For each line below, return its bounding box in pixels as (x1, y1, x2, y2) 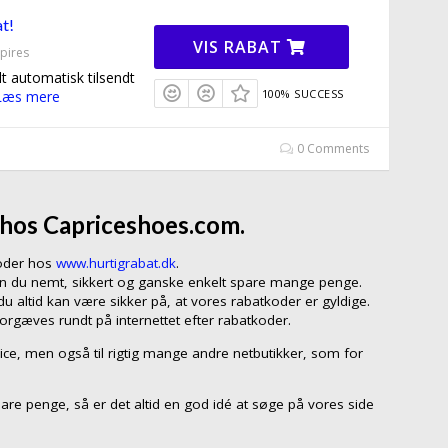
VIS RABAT (193, 36, 288, 59)
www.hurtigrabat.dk (56, 254, 176, 273)
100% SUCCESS (261, 86, 344, 102)
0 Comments (294, 140, 369, 158)
